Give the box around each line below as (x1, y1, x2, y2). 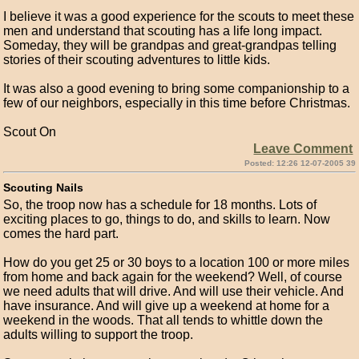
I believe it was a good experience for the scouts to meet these (3, 10, 355, 23)
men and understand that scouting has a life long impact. (3, 24, 323, 38)
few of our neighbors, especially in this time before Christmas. (3, 96, 351, 110)
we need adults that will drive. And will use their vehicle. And (3, 284, 345, 298)
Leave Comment (253, 142, 353, 155)
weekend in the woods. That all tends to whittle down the (3, 313, 324, 327)
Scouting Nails (3, 181, 84, 194)
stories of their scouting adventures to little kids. (3, 53, 271, 67)
